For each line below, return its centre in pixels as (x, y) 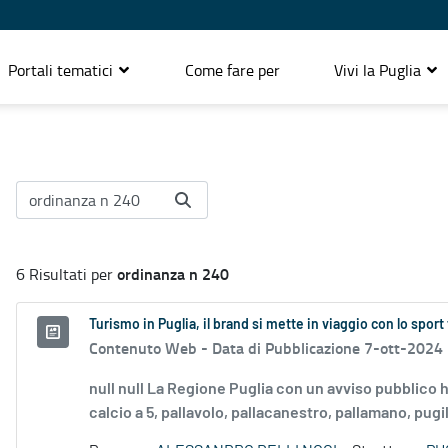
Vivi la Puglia (379, 69)
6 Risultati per (66, 274)
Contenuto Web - (150, 348)
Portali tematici (62, 69)
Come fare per (232, 69)
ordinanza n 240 (173, 274)
